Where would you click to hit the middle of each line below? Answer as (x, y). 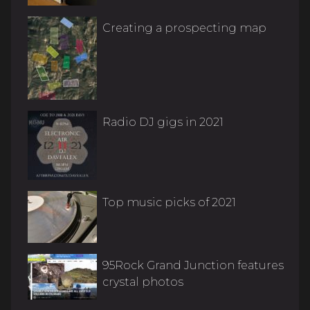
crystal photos (143, 282)
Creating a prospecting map (184, 28)
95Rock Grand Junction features (193, 265)
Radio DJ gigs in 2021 (163, 122)
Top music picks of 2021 (169, 202)
